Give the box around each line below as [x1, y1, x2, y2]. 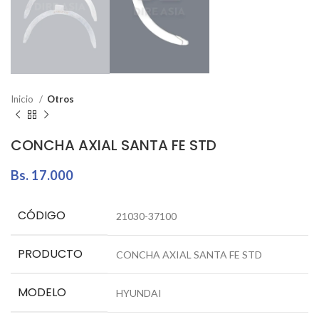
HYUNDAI [116, 287, 162, 300]
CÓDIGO [18, 207, 66, 224]
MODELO [18, 284, 66, 301]
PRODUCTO [18, 246, 83, 263]
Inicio [11, 93, 36, 105]
